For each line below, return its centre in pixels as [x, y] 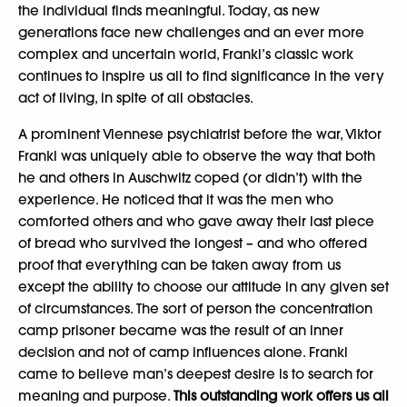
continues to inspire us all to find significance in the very [201, 76]
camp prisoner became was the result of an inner [181, 331]
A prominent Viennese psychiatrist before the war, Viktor [200, 134]
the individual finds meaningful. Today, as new [169, 11]
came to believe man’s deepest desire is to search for [196, 374]
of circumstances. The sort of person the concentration [195, 309]
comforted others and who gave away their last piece [196, 222]
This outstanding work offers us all [281, 396]
